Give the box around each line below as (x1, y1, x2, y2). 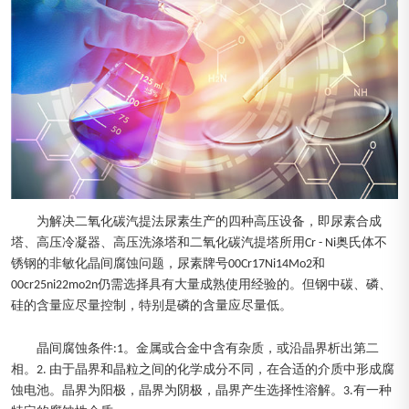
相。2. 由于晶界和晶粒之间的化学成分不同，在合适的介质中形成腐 (11, 363, 394, 378)
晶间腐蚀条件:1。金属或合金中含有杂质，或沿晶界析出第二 (37, 342, 379, 357)
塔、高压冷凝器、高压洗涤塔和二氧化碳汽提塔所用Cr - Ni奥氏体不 (11, 236, 387, 251)
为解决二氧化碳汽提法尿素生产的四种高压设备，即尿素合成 (37, 215, 382, 230)
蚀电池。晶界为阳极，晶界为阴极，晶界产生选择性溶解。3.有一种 (11, 384, 392, 399)
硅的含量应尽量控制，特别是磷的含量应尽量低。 (11, 299, 292, 314)
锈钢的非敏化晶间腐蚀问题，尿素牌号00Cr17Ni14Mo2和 (11, 257, 325, 272)
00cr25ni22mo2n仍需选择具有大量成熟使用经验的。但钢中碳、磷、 (11, 278, 392, 293)
